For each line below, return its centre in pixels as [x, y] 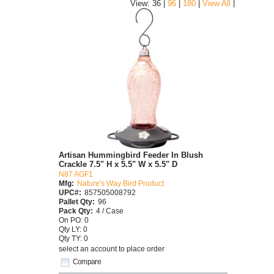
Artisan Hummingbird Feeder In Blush [131, 155]
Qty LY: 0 [73, 229]
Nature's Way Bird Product [120, 183]
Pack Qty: [76, 211]
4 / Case [110, 211]
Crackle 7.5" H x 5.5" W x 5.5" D [118, 165]
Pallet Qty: [77, 202]
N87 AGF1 [76, 174]
